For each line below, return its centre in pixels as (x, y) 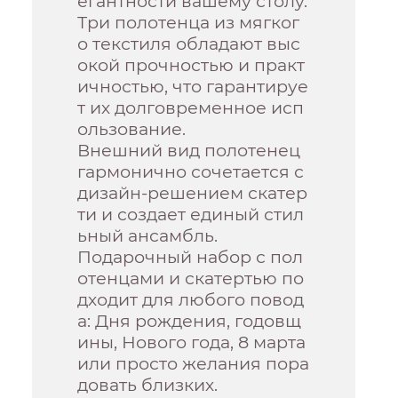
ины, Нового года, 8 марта (192, 342)
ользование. (132, 129)
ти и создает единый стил (191, 215)
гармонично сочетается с (191, 172)
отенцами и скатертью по (191, 279)
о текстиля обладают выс (189, 44)
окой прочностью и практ (191, 65)
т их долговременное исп (191, 108)
